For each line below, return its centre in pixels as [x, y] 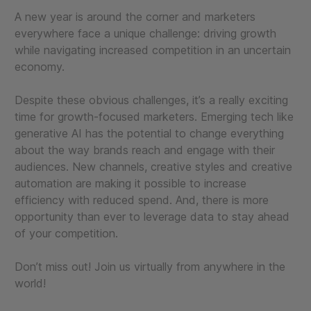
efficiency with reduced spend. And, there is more [142, 200]
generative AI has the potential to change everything [149, 134]
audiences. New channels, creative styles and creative [153, 167]
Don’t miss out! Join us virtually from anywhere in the [150, 267]
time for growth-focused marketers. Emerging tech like [154, 117]
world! [30, 284]
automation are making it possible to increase [131, 184]
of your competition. [66, 234]
